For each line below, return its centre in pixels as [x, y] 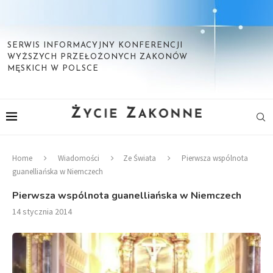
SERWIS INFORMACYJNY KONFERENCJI [95, 45]
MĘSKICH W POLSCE [53, 69]
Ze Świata [140, 158]
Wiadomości [79, 158]
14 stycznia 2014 [42, 211]
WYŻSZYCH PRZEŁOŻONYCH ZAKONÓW [97, 57]
